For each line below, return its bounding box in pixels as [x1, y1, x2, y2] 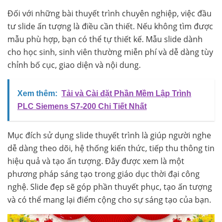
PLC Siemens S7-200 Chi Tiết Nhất [17, 102, 147, 111]
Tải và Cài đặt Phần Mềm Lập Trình [61, 89, 191, 98]
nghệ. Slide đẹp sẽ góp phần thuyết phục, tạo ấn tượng [7, 181, 212, 193]
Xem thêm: [17, 89, 57, 98]
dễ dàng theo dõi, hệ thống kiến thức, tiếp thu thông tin [7, 143, 215, 154]
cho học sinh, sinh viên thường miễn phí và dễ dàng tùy [7, 47, 213, 58]
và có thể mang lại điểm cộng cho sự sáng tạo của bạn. [7, 194, 211, 206]
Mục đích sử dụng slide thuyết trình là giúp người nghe [7, 130, 211, 141]
